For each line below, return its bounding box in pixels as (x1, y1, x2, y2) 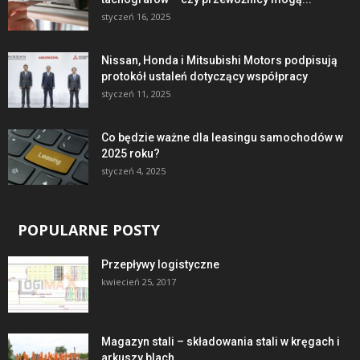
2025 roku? (101, 147, 160, 161)
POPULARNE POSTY (18, 220, 160, 240)
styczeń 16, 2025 (101, 10, 170, 23)
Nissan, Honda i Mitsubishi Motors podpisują (101, 54, 337, 67)
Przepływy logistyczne (101, 258, 219, 272)
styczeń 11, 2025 (101, 88, 170, 100)
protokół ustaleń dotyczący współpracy (101, 70, 308, 84)
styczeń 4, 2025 (101, 165, 166, 178)
